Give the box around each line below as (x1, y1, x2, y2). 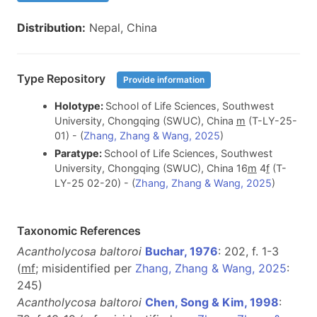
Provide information (123, 74, 204, 85)
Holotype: (54, 100, 105, 113)
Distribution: (17, 21, 86, 35)
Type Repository (17, 71, 108, 86)
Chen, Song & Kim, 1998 (145, 294, 279, 309)
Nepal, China (86, 21, 157, 35)
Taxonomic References (17, 223, 141, 238)
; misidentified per (35, 260, 135, 275)
